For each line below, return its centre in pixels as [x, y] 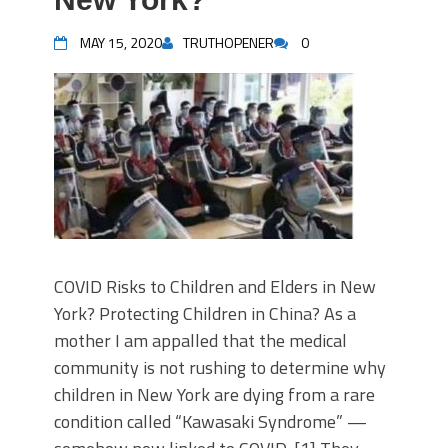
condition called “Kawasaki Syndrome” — [210, 421]
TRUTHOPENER [228, 42]
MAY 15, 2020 [121, 42]
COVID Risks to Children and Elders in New [215, 286]
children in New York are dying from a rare [214, 394]
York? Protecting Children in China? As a [205, 313]
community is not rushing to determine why [220, 367]
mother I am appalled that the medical [200, 340]
